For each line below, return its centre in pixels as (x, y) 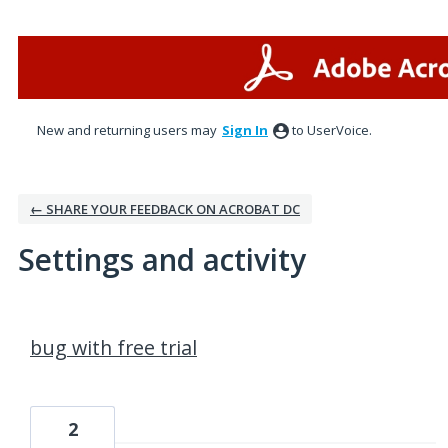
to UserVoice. (332, 130)
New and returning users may (128, 130)
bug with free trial (113, 347)
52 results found (72, 323)
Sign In (245, 130)
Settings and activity (162, 259)
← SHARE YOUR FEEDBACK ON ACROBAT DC (165, 209)
